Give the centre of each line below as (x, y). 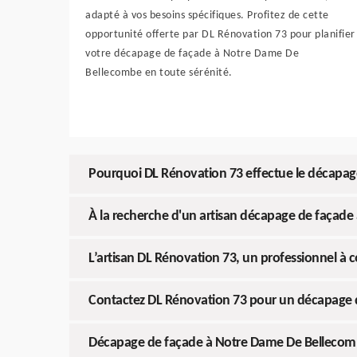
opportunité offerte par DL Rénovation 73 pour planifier (220, 35)
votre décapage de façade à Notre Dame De (192, 54)
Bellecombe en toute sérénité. (159, 73)
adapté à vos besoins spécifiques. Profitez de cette (207, 16)
